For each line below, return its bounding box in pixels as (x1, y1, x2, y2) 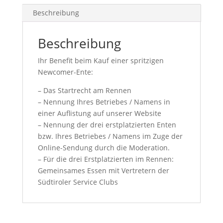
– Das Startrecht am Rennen (37, 86, 131, 95)
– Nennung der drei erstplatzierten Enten (37, 120, 176, 129)
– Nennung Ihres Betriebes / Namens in (37, 97, 170, 107)
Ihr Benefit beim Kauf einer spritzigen (37, 56, 164, 65)
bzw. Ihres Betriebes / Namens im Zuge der (37, 131, 183, 141)
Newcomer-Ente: (37, 67, 93, 77)
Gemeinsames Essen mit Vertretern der (37, 166, 169, 175)
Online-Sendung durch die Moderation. (37, 143, 170, 152)
